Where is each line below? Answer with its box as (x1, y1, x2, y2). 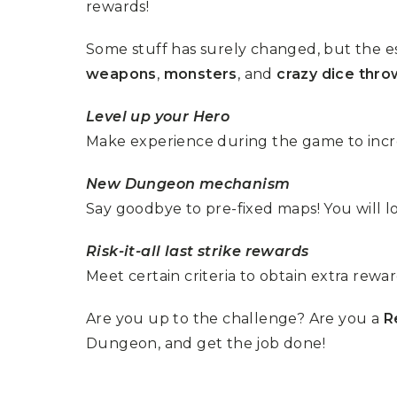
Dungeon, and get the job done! (86, 334, 325, 352)
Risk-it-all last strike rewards (86, 242, 309, 260)
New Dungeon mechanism (86, 175, 291, 192)
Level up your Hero (86, 107, 230, 125)
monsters (163, 65, 237, 82)
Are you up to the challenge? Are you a (86, 309, 384, 327)
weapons (86, 65, 157, 82)
